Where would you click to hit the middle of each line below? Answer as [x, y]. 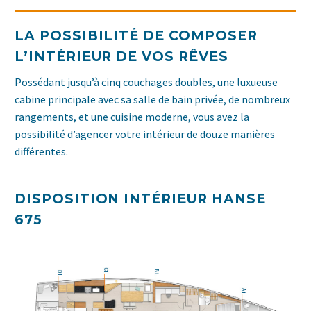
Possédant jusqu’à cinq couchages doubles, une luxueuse [146, 82]
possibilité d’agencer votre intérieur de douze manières [145, 134]
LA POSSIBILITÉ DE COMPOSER [136, 35]
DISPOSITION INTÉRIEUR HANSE [140, 199]
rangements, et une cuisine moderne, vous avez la [132, 117]
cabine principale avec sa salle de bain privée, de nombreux [152, 100]
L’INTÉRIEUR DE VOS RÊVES [121, 56]
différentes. [41, 152]
